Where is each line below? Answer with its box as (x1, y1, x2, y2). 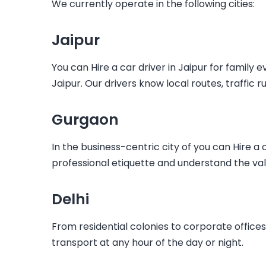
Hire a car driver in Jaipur (91, 60, 210, 74)
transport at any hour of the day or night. (52, 235, 243, 249)
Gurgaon (52, 109, 119, 130)
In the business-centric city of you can (52, 140, 233, 154)
